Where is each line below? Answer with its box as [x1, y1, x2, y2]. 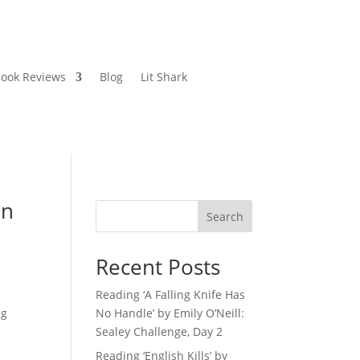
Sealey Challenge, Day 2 [96, 324, 223, 340]
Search [206, 209, 243, 225]
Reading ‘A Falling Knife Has [96, 287, 246, 303]
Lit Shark [140, 68, 187, 84]
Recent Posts [96, 252, 221, 282]
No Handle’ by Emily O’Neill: [96, 305, 245, 321]
